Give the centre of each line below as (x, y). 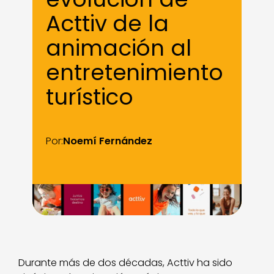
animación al (119, 48)
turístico (90, 97)
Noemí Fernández (108, 141)
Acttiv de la (107, 23)
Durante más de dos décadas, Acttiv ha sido (126, 263)
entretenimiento (135, 72)
